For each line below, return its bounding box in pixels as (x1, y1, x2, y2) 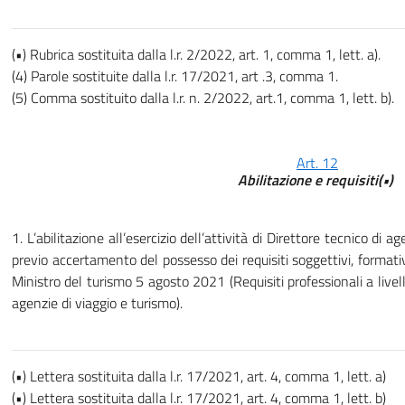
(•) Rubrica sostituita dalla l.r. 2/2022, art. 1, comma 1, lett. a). (12, 43, 381, 66)
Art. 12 (297, 152, 338, 174)
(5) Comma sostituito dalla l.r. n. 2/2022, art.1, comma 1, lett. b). (12, 87, 394, 109)
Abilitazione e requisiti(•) (238, 169, 397, 192)
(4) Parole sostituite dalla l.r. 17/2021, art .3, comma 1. (12, 65, 338, 88)
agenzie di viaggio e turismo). (12, 292, 183, 315)
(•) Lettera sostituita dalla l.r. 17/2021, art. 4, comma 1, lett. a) (12, 365, 386, 388)
